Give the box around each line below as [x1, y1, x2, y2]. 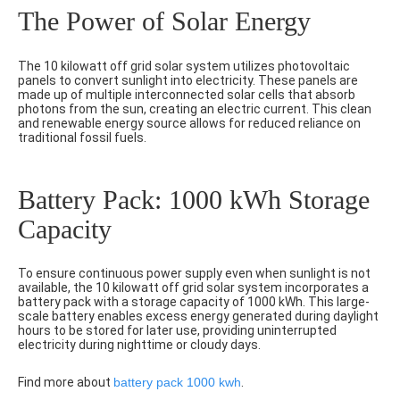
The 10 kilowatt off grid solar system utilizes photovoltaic [18, 58, 350, 73]
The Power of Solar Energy [18, 6, 311, 37]
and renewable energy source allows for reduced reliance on [18, 115, 361, 130]
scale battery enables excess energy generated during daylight [18, 309, 379, 324]
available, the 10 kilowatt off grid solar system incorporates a [18, 280, 369, 296]
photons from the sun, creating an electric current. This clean [18, 101, 371, 116]
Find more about [18, 374, 113, 389]
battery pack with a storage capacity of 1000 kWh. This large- [18, 295, 370, 310]
